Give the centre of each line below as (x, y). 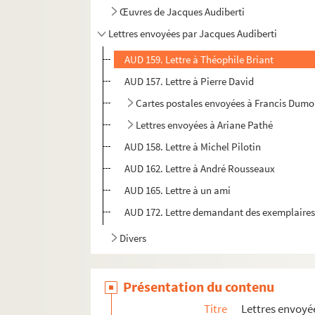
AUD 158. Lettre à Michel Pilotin (193, 147)
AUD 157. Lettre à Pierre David (189, 82)
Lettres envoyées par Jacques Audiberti (193, 34)
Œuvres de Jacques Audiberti (182, 12)
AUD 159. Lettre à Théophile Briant (199, 60)
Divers (133, 238)
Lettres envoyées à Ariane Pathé (205, 125)
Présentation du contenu (199, 287)
